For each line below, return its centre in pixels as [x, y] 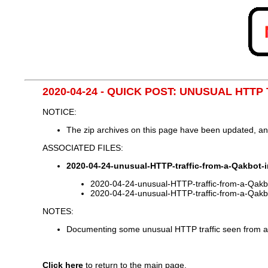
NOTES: [58, 211]
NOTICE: [60, 112]
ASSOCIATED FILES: [83, 147]
